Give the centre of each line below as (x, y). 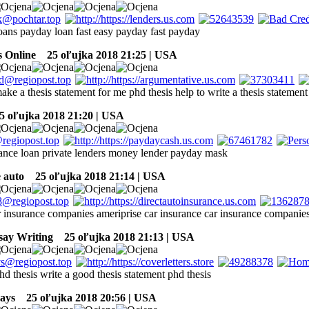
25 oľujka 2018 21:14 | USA (96, 176)
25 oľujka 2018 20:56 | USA (87, 297)
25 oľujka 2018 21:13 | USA (125, 237)
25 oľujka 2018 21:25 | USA (108, 54)
